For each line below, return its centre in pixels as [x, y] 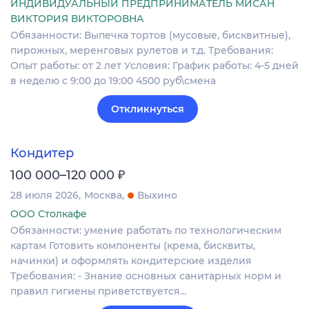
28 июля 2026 [44, 195]
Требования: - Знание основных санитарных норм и [146, 276]
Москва [103, 195]
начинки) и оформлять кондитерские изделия [131, 260]
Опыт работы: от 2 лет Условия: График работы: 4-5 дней [154, 66]
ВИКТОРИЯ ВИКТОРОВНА [77, 19]
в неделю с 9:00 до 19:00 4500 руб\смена [113, 81]
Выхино [157, 195]
